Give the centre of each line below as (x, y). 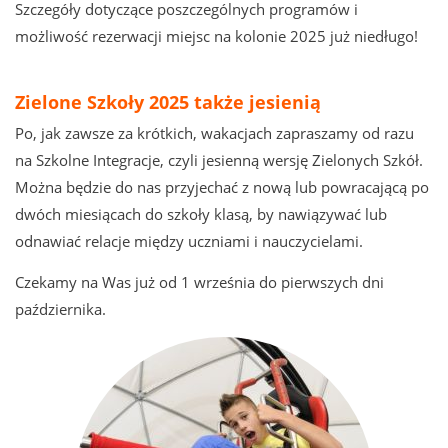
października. (60, 310)
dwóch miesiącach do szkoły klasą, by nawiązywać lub (201, 215)
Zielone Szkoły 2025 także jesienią (168, 102)
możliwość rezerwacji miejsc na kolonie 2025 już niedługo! (216, 37)
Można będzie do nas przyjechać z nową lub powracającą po (222, 188)
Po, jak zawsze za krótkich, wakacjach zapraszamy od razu (214, 134)
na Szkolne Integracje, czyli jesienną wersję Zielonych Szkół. (219, 161)
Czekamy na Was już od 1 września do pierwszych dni (199, 283)
